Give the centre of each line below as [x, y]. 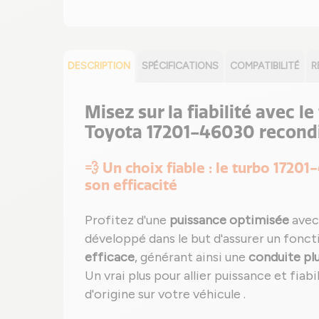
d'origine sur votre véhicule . [165, 294]
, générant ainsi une [192, 257]
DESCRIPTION [99, 66]
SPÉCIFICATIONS [180, 66]
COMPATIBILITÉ [265, 66]
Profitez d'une [127, 220]
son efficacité [131, 185]
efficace [110, 257]
